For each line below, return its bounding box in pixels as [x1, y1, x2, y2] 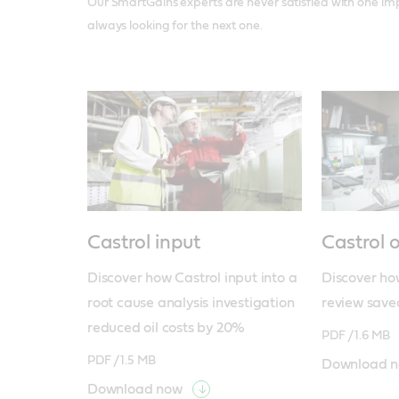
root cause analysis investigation [86, 296, 295, 311]
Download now [86, 382, 183, 397]
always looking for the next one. [86, 20, 263, 33]
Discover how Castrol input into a [86, 271, 297, 286]
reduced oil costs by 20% [86, 321, 246, 336]
